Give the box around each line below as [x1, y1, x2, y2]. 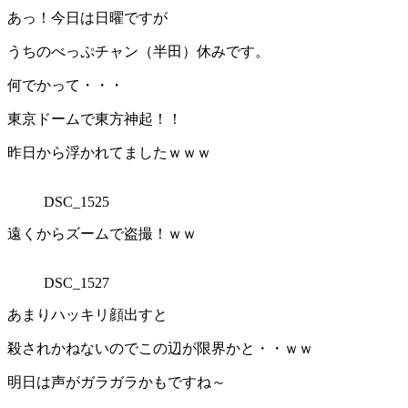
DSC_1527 [44, 275, 109, 291]
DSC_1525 [44, 194, 109, 210]
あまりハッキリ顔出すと [7, 307, 168, 323]
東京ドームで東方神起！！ [7, 111, 182, 127]
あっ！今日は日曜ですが [7, 10, 168, 26]
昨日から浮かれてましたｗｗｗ [7, 145, 211, 161]
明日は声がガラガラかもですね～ [7, 374, 226, 391]
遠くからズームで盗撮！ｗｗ [7, 226, 197, 242]
